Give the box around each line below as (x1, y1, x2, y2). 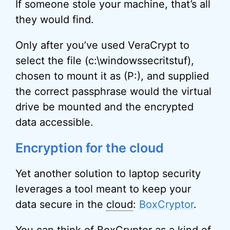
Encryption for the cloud (15, 140, 164, 156)
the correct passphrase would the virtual (15, 85, 212, 98)
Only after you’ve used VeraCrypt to (15, 39, 189, 51)
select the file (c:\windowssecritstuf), (15, 54, 194, 67)
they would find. (15, 13, 94, 26)
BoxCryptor (139, 198, 194, 210)
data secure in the (15, 198, 106, 210)
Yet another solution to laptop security (15, 167, 201, 180)
